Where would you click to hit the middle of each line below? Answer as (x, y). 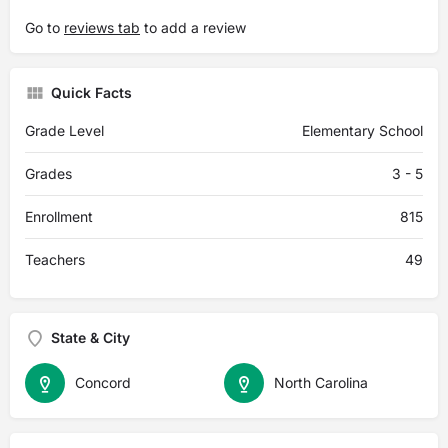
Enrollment (59, 216)
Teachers (55, 259)
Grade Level (64, 130)
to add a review (193, 27)
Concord (103, 382)
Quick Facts (91, 92)
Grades (48, 173)
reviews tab (102, 27)
